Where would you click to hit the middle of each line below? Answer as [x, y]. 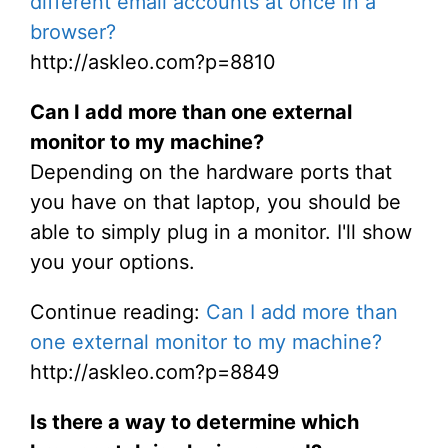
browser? [73, 32]
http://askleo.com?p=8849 [154, 372]
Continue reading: [118, 312]
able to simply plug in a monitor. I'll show [221, 232]
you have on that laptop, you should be [215, 202]
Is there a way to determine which [194, 422]
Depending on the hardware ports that [211, 172]
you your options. [112, 262]
